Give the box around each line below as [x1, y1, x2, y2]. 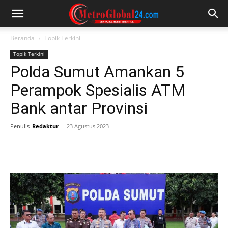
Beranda [10, 34, 35, 42]
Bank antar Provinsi [10, 99, 148, 118]
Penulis [10, 122, 30, 130]
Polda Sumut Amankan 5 [10, 62, 184, 81]
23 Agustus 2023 [67, 122, 109, 130]
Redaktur [32, 122, 59, 130]
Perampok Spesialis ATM [10, 80, 186, 100]
